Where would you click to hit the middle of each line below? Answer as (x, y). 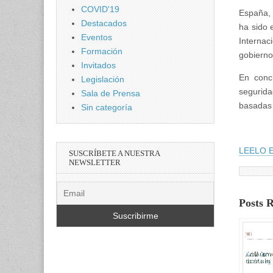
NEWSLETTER (95, 162)
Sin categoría (107, 107)
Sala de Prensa (111, 93)
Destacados (104, 23)
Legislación (103, 79)
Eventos (97, 37)
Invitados (98, 65)
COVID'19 (100, 9)
